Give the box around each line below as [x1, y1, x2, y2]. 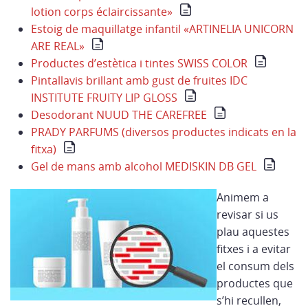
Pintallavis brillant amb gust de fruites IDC [31, 73, 247, 88]
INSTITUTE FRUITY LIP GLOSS [31, 90, 177, 105]
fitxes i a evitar [217, 241, 291, 256]
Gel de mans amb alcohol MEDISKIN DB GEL [31, 159, 256, 174]
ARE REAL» [31, 38, 85, 54]
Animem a [217, 190, 269, 205]
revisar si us [217, 207, 278, 222]
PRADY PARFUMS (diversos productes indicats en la [31, 124, 296, 140]
